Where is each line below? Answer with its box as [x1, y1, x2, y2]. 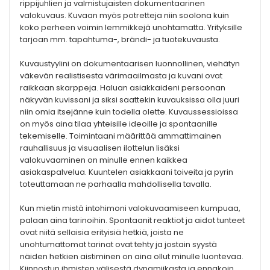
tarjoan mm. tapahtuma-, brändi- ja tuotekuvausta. [20, 34, 220, 46]
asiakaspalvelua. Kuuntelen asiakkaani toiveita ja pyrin [20, 166, 233, 178]
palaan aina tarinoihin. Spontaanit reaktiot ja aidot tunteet [20, 215, 245, 227]
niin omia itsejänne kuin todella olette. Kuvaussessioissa [20, 106, 238, 118]
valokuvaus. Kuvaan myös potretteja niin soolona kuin [20, 10, 229, 22]
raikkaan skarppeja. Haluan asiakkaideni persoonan [20, 82, 225, 94]
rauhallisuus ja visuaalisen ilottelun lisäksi [20, 142, 180, 154]
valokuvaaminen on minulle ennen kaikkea [20, 154, 187, 166]
